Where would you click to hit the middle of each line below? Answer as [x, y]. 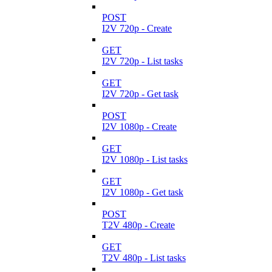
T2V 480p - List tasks [144, 257]
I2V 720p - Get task [140, 93]
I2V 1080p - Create [139, 126]
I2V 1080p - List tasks [145, 159]
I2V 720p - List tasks [142, 61]
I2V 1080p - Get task [143, 192]
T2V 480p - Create [138, 225]
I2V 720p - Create [137, 28]
